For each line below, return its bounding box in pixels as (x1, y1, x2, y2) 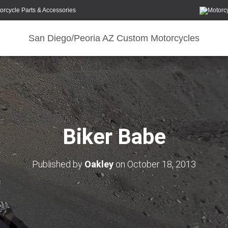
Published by (32, 159, 84, 169)
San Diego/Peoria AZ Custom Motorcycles (28, 33, 199, 43)
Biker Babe (62, 124, 166, 149)
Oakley (84, 159, 113, 169)
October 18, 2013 (127, 159, 196, 169)
